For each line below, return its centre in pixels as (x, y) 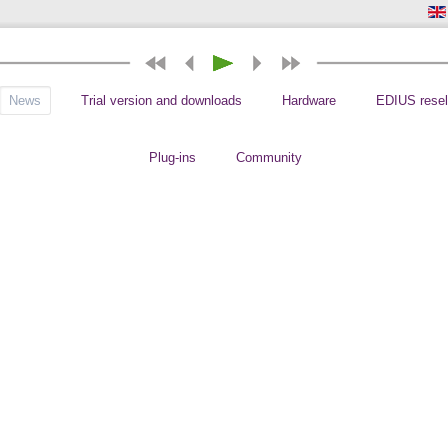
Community (268, 157)
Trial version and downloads (161, 100)
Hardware (308, 100)
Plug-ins (172, 157)
